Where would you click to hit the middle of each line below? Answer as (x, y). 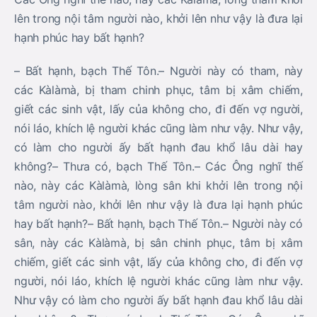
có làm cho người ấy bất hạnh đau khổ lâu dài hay (158, 147)
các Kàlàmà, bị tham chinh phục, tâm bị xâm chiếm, (158, 90)
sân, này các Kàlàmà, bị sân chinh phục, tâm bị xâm (158, 243)
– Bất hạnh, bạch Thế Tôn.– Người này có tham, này (158, 71)
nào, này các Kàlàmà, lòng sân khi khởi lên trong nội (158, 185)
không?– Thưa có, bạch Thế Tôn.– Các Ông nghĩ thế (158, 166)
